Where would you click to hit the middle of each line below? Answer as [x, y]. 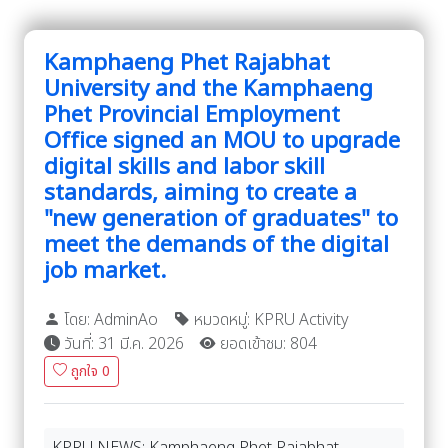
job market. [105, 270]
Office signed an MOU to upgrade [222, 140]
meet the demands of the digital [216, 244]
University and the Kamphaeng [208, 88]
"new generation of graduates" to [221, 218]
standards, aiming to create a [200, 192]
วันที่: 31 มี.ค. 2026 [122, 343]
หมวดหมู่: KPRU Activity [269, 319]
